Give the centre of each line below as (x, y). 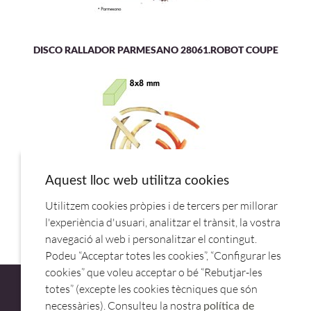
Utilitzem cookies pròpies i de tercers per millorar (161, 205)
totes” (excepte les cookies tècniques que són (151, 289)
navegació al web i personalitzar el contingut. (151, 239)
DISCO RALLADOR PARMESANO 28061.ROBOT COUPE (155, 49)
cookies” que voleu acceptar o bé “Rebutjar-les (154, 272)
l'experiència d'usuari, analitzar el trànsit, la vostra (163, 222)
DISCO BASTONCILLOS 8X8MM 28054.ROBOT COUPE (155, 215)
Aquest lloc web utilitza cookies (137, 181)
